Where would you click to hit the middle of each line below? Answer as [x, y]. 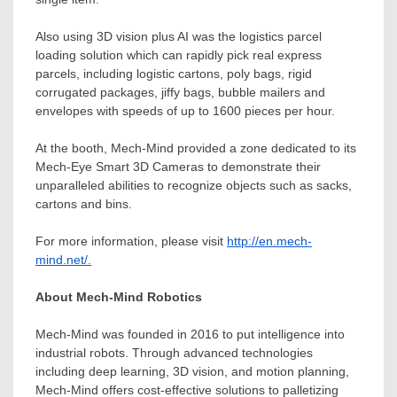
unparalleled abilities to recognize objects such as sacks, [194, 186]
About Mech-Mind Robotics [119, 297]
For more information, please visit [131, 241]
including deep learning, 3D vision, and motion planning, [192, 372]
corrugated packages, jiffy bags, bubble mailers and [180, 93]
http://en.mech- [269, 241]
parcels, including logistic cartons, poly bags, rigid [174, 74]
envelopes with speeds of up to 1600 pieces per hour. [185, 111]
